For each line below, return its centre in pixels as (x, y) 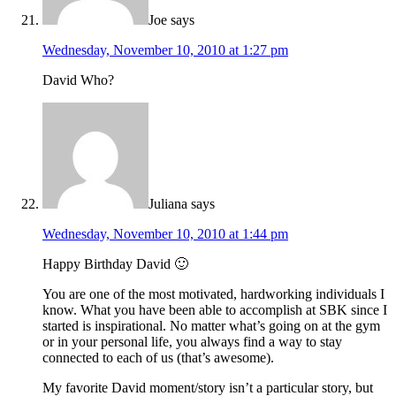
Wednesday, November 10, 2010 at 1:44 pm (165, 234)
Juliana (168, 204)
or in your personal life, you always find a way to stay (192, 342)
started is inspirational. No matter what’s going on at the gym (211, 326)
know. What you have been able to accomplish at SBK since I (215, 310)
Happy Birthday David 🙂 (115, 264)
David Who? (78, 80)
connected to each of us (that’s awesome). (158, 358)
